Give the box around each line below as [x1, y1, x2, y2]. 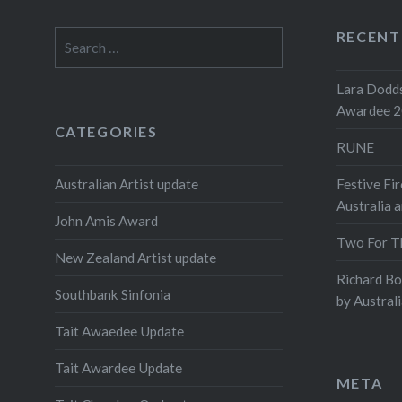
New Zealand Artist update [54, 249, 216, 266]
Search [53, 29, 94, 45]
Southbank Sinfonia [54, 285, 170, 302]
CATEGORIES [54, 122, 158, 140]
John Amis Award [54, 212, 158, 229]
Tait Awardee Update [54, 359, 182, 376]
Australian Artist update [54, 175, 198, 192]
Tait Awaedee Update [54, 322, 184, 339]
